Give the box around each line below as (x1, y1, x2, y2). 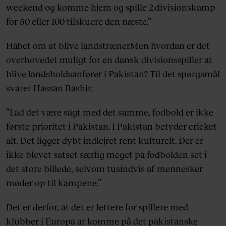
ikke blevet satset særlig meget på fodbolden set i (6, 149, 207, 160)
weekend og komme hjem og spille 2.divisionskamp (6, 2, 215, 13)
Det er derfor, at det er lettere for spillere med (6, 201, 188, 213)
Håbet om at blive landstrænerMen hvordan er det (6, 40, 210, 51)
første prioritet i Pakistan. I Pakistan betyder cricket (6, 121, 217, 132)
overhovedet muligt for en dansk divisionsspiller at (6, 54, 212, 66)
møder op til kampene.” (6, 177, 101, 189)
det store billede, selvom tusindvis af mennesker (6, 163, 203, 175)
